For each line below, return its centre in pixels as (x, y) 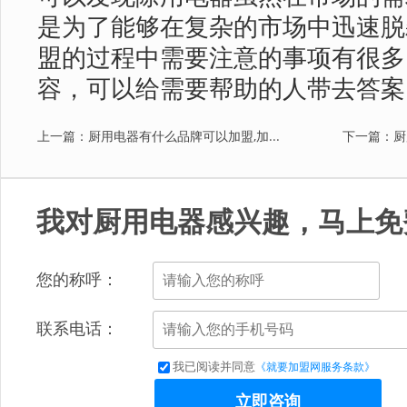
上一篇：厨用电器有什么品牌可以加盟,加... (159, 136)
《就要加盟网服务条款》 (315, 367)
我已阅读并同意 (214, 367)
